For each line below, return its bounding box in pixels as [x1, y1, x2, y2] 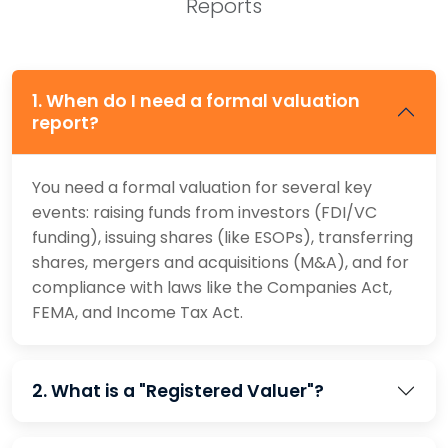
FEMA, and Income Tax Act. [32, 301, 243, 324]
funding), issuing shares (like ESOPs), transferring [32, 226, 413, 249]
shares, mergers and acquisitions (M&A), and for [32, 251, 409, 274]
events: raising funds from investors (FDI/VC [32, 201, 377, 224]
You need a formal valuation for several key [32, 176, 372, 199]
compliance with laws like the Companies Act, [32, 276, 392, 299]
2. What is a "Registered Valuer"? [32, 379, 324, 403]
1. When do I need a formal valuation [32, 89, 360, 113]
